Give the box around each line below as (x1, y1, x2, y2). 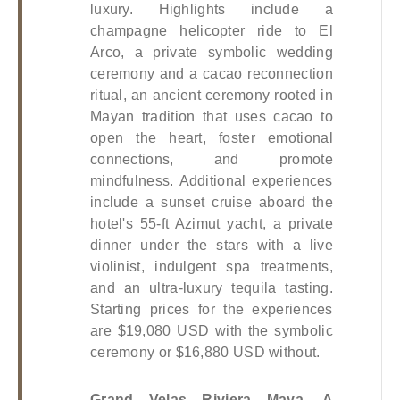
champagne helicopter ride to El (89, 23, 333, 39)
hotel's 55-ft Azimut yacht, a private (89, 216, 333, 232)
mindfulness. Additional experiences (89, 173, 333, 189)
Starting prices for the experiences (89, 302, 333, 318)
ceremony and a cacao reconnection (89, 66, 333, 82)
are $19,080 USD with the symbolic (89, 323, 333, 339)
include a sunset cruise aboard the (89, 195, 333, 211)
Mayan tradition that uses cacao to (89, 109, 333, 125)
